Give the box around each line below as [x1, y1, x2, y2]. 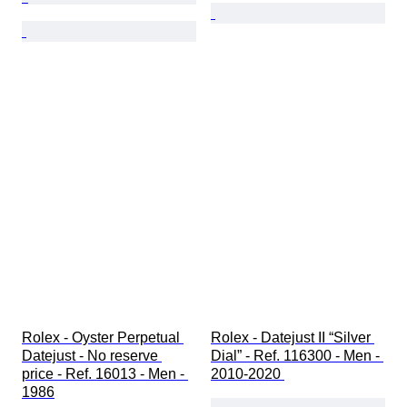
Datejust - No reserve [22, 347, 162, 363]
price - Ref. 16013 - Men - [22, 365, 188, 382]
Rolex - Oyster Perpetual [22, 329, 184, 345]
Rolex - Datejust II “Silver [211, 329, 374, 345]
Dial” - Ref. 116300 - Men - [211, 347, 383, 363]
